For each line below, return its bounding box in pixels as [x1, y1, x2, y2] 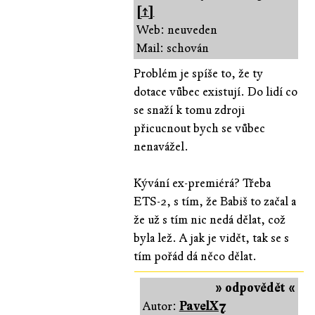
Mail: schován [136, 40, 210, 56]
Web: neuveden [136, 22, 218, 37]
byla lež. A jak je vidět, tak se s [134, 230, 290, 245]
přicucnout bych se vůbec [134, 120, 266, 136]
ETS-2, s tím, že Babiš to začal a [134, 193, 297, 209]
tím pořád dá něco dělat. [134, 248, 257, 264]
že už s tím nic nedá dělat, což [134, 212, 286, 227]
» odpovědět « [215, 280, 295, 295]
